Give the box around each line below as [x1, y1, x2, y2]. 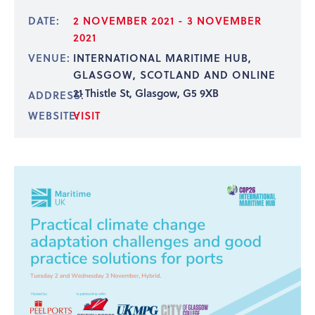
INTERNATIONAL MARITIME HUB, [72, 50, 252, 66]
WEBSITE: [28, 108, 79, 124]
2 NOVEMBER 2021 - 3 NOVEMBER [72, 13, 262, 29]
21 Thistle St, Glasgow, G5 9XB [72, 85, 219, 101]
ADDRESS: [28, 87, 84, 103]
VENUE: [28, 50, 70, 66]
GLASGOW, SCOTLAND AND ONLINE [72, 67, 276, 83]
